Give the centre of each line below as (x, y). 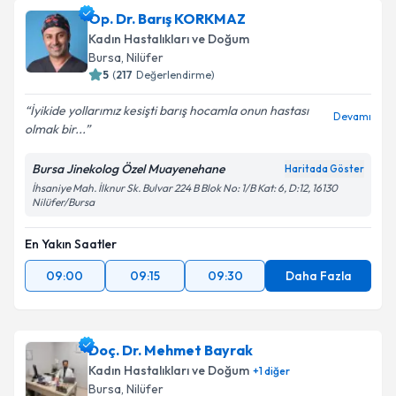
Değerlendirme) (175, 75)
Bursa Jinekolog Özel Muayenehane (128, 169)
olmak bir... (55, 129)
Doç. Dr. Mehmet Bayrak (171, 350)
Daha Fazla (318, 276)
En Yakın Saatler (71, 244)
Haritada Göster (324, 169)
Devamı (352, 116)
